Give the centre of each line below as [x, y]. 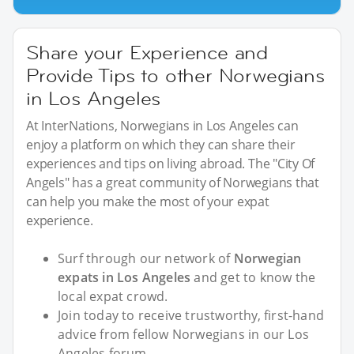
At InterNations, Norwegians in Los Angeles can [162, 125]
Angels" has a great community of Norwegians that [173, 182]
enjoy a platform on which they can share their [161, 144]
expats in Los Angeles [124, 277]
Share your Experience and [147, 52]
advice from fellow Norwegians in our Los [184, 334]
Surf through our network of [146, 258]
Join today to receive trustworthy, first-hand [191, 315]
